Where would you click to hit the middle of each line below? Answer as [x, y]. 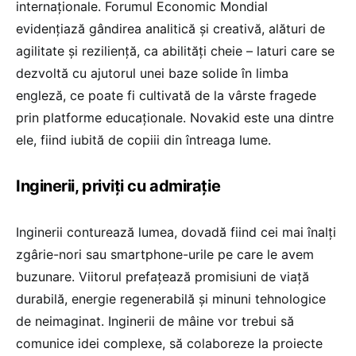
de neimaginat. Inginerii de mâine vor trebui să [155, 321]
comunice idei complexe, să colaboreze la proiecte [169, 344]
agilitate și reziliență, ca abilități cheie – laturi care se [175, 51]
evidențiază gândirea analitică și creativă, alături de [170, 29]
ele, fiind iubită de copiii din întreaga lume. [143, 140]
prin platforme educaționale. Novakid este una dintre [175, 118]
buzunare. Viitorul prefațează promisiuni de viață [163, 277]
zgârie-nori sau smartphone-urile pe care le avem [165, 255]
